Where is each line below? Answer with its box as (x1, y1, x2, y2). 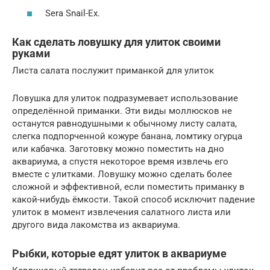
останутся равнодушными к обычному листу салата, (12, 118, 237, 130)
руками (12, 47, 50, 60)
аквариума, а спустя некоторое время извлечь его (12, 156, 228, 168)
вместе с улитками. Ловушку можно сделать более (12, 169, 232, 180)
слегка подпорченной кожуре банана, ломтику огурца (12, 131, 242, 142)
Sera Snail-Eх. (45, 8, 100, 19)
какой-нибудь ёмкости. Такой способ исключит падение (12, 194, 255, 206)
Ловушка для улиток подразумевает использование (12, 93, 238, 104)
